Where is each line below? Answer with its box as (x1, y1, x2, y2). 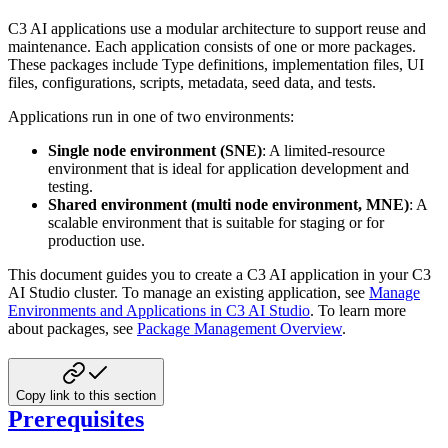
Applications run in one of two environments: (8, 107, 294, 125)
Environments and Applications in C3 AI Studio (8, 301, 310, 319)
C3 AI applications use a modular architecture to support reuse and (8, 19, 426, 37)
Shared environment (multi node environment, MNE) (48, 195, 409, 213)
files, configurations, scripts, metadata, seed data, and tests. (8, 73, 376, 91)
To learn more (318, 301, 406, 319)
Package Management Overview (137, 319, 342, 337)
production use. (48, 231, 145, 249)
